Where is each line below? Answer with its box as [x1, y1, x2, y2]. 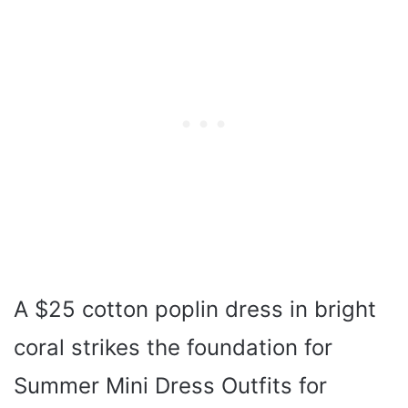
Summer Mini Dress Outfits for [14, 372, 327, 399]
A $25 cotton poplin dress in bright [14, 295, 376, 322]
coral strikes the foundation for [14, 333, 332, 361]
